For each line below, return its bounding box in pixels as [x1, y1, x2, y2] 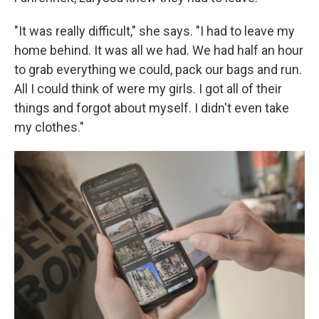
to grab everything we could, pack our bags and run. [14, 62, 302, 78]
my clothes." [14, 120, 84, 135]
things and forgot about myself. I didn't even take [14, 100, 289, 116]
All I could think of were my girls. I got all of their [14, 81, 282, 97]
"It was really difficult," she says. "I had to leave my [14, 23, 295, 39]
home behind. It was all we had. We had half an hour [14, 43, 303, 58]
